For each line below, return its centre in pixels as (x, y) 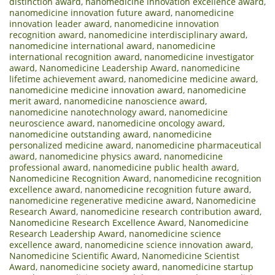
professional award (49, 167)
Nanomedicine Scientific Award (73, 255)
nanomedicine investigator (199, 56)
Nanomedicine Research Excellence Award (97, 222)
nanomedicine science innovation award (168, 244)
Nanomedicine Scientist (191, 255)
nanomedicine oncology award (160, 123)
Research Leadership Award (67, 233)
